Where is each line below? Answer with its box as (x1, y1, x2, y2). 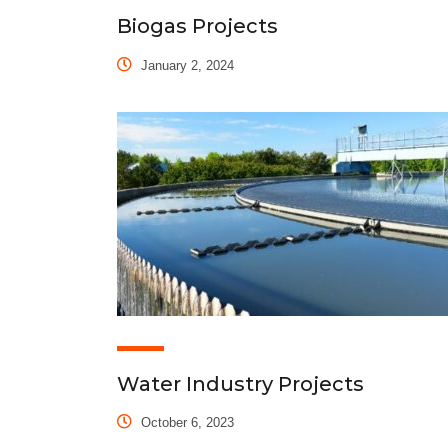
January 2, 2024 (137, 57, 234, 73)
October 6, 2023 (137, 415, 234, 431)
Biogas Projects (117, 13, 278, 38)
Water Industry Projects (117, 371, 364, 396)
